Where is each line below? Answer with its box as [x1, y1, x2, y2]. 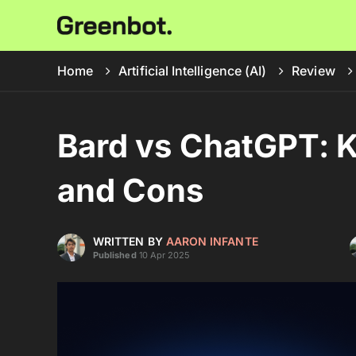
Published [93, 249, 137, 261]
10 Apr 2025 [136, 249, 191, 261]
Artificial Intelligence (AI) [118, 63, 267, 79]
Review [292, 63, 335, 79]
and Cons [57, 171, 204, 210]
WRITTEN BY [93, 234, 166, 248]
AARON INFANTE [165, 234, 258, 248]
